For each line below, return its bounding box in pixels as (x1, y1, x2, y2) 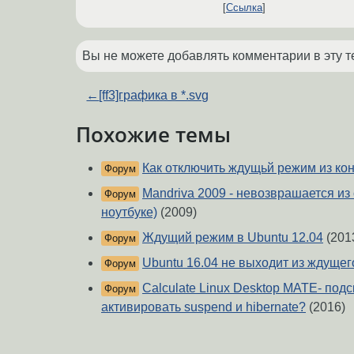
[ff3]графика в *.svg (99, 88, 209, 103)
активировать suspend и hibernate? (101, 299, 306, 314)
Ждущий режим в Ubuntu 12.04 (142, 230, 323, 244)
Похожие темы (76, 121, 231, 149)
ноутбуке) (101, 205, 157, 219)
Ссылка (226, 2, 262, 14)
